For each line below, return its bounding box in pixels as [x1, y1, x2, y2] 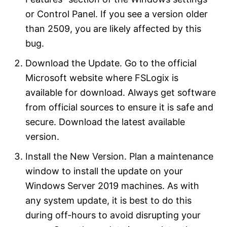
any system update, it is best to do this [25, 195, 192, 206]
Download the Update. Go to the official [25, 57, 197, 68]
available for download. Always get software [25, 87, 216, 98]
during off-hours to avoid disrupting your [25, 209, 201, 220]
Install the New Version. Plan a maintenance [25, 150, 213, 162]
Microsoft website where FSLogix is [25, 72, 178, 83]
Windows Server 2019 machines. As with [25, 180, 199, 191]
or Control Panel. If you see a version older [25, 8, 208, 19]
